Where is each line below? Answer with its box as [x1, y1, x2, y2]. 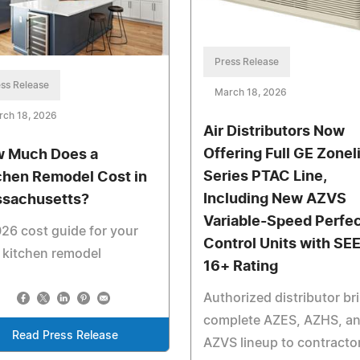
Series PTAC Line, [202, 169, 326, 184]
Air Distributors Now [202, 124, 345, 139]
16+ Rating [202, 259, 278, 274]
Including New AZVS [202, 191, 346, 207]
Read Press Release [11, 329, 118, 342]
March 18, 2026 [214, 87, 287, 97]
